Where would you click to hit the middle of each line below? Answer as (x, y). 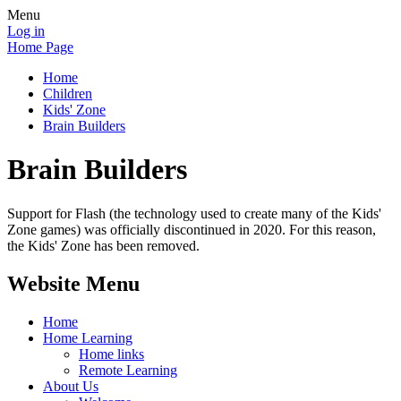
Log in (26, 31)
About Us (71, 386)
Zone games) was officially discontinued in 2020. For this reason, (192, 229)
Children (68, 94)
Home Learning (88, 337)
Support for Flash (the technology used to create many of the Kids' (194, 213)
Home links (111, 354)
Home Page (40, 47)
